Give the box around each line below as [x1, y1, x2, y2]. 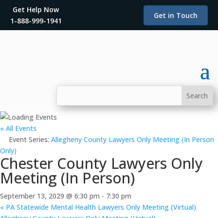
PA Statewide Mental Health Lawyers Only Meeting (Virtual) [4, 202, 196, 212]
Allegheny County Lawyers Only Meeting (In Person [51, 135, 214, 144]
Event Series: [9, 135, 51, 144]
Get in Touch [154, 10, 198, 20]
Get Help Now [13, 5, 59, 14]
